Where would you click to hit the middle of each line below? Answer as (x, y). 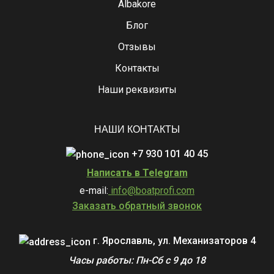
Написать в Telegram (137, 173)
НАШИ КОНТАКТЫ (137, 130)
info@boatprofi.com (151, 191)
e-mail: (94, 191)
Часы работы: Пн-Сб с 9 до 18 (137, 260)
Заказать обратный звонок (137, 206)
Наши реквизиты (137, 90)
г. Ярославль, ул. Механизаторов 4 (173, 241)
